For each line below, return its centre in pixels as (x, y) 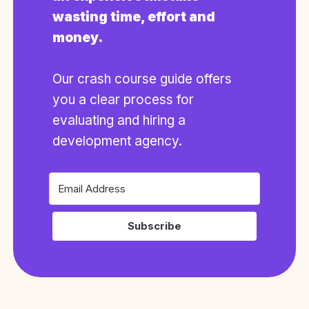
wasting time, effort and (134, 17)
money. (78, 37)
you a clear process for (123, 99)
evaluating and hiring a (119, 120)
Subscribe (154, 226)
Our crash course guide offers (142, 79)
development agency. (117, 141)
